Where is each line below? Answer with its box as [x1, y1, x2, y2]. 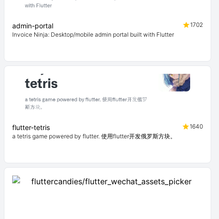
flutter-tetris [12, 123, 50, 131]
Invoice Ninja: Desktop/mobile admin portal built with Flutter [12, 31, 174, 38]
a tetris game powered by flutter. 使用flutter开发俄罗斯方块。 [12, 132, 176, 140]
